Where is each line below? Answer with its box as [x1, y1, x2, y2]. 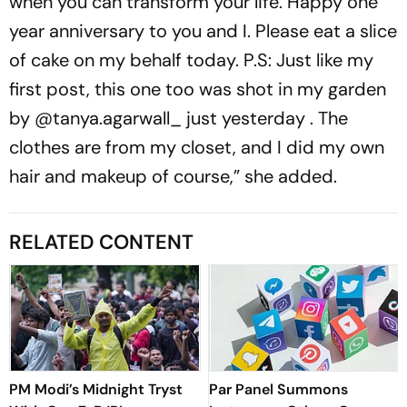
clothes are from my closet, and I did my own [9, 134, 384, 159]
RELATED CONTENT [9, 228, 194, 255]
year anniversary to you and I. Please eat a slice [9, 18, 397, 43]
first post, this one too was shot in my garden [9, 76, 386, 101]
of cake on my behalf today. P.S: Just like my [9, 47, 373, 72]
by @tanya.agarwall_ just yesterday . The [9, 105, 348, 130]
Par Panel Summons [209, 379, 348, 399]
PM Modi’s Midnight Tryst [9, 379, 183, 399]
